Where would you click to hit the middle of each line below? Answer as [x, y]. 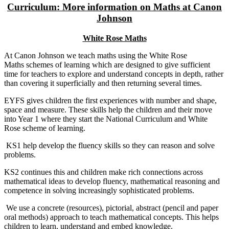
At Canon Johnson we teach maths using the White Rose [96, 56]
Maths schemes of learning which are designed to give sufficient [107, 65]
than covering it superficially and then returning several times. [104, 83]
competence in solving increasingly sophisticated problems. [99, 191]
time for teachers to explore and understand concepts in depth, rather [114, 74]
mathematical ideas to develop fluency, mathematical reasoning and [112, 181]
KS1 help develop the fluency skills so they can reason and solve [109, 146]
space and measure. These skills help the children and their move [108, 110]
